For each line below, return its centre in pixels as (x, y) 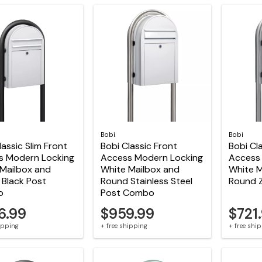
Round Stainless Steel (146, 181)
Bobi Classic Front (139, 146)
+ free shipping (124, 225)
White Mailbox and (140, 170)
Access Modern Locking (151, 158)
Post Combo (127, 193)
